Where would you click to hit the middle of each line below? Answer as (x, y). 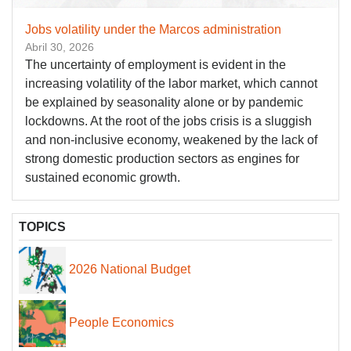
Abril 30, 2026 (60, 47)
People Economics (121, 323)
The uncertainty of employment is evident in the (156, 65)
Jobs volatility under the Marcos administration (153, 30)
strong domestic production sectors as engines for (162, 159)
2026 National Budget (130, 270)
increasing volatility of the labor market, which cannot (171, 84)
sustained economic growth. (104, 178)
